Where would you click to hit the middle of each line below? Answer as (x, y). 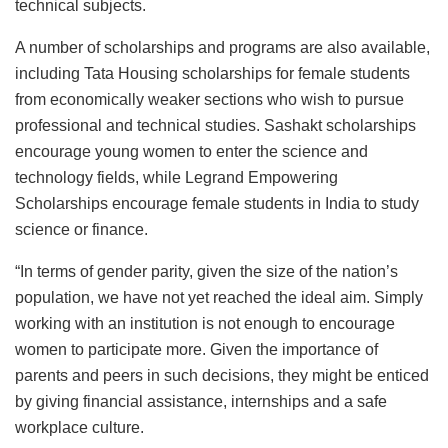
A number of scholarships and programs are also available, (222, 48)
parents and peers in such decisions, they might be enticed (222, 376)
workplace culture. (79, 428)
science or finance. (81, 230)
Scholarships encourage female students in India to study (217, 204)
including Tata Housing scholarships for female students (212, 74)
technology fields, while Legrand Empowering (176, 178)
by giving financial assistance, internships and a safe (201, 402)
